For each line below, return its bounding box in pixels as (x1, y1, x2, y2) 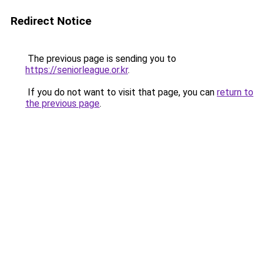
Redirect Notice (11, 14, 91, 28)
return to (217, 87, 253, 98)
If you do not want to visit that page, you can (25, 87, 217, 98)
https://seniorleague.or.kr (25, 64, 128, 75)
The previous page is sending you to (25, 53, 176, 64)
